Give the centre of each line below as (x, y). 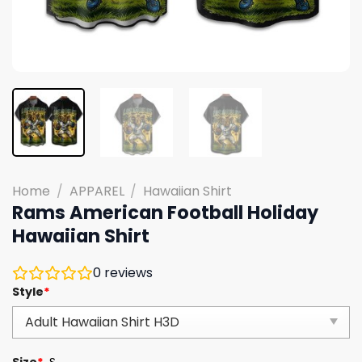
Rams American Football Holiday (165, 212)
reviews (127, 272)
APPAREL (97, 191)
